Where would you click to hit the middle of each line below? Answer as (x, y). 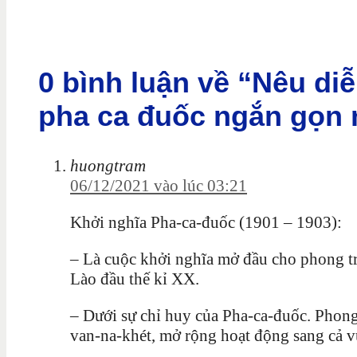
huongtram (108, 166)
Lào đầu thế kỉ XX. (135, 279)
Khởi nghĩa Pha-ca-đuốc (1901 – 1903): (206, 223)
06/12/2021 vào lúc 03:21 (159, 186)
